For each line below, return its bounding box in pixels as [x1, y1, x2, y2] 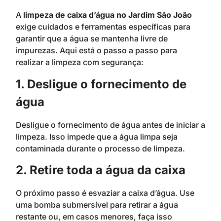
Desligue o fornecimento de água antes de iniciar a [16, 119, 205, 130]
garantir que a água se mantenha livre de [16, 34, 168, 44]
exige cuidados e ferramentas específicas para [16, 22, 190, 32]
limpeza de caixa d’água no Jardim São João [23, 10, 192, 20]
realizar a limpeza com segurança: [16, 57, 144, 68]
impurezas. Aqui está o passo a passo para [16, 45, 177, 56]
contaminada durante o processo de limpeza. [16, 143, 185, 153]
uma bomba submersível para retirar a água [16, 200, 178, 210]
